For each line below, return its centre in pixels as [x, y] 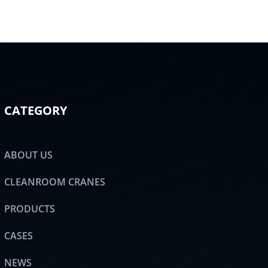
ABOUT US [28, 155]
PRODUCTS [29, 209]
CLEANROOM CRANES [54, 182]
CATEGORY [35, 110]
